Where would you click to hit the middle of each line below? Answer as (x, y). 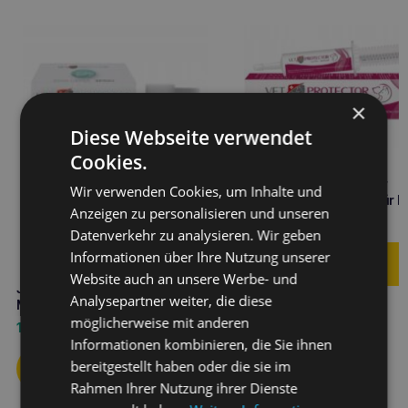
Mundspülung (57, 304)
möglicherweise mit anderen (160, 322)
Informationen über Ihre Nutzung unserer (200, 257)
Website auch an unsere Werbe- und (184, 279)
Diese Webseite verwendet (191, 138)
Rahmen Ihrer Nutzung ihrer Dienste (184, 388)
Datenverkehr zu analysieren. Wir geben (196, 235)
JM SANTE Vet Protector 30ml (107, 288)
